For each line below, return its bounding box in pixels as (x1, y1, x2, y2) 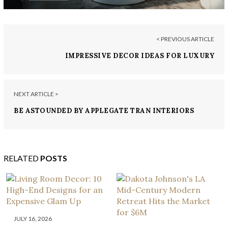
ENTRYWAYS (168, 60, 214, 69)
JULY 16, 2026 (14, 214, 52, 222)
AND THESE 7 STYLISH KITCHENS (14, 115, 137, 124)
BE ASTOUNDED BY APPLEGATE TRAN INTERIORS (14, 106, 194, 115)
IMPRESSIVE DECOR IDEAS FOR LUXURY (65, 51, 214, 60)
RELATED (4, 153, 40, 163)
